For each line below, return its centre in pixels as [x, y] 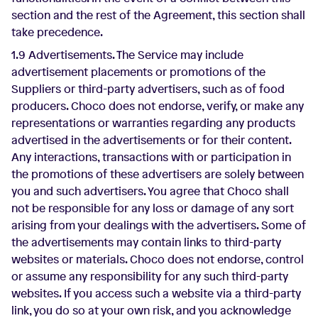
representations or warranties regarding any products [153, 123]
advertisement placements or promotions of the [138, 72]
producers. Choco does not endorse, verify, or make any [158, 106]
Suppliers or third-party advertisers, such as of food [148, 89]
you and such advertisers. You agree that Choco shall [150, 191]
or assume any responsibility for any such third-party [150, 276]
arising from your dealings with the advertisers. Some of [159, 225]
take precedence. [57, 32]
